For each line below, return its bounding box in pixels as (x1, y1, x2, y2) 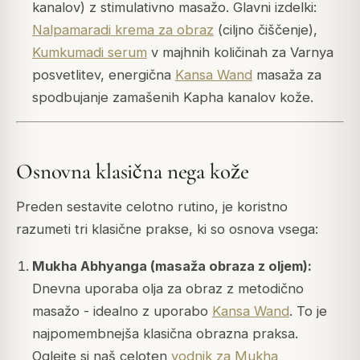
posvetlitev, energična (31, 66, 175, 83)
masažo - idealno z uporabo (31, 303, 212, 320)
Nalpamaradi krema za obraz (31, 21, 214, 38)
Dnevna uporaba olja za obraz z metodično (31, 280, 304, 297)
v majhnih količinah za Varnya (146, 43, 333, 60)
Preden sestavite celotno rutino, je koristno (16, 198, 288, 215)
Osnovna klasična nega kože (16, 157, 249, 185)
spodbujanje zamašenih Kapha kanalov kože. (31, 88, 313, 105)
